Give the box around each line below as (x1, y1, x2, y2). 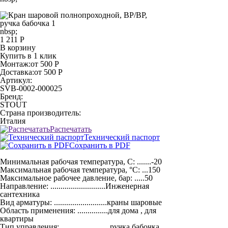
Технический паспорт (84, 133, 160, 141)
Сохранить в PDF (69, 141, 130, 150)
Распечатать (50, 125, 92, 133)
